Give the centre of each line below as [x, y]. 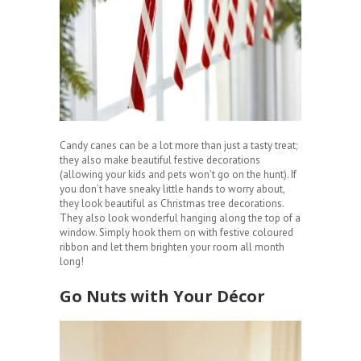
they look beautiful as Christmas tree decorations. [172, 204]
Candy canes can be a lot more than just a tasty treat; [178, 146]
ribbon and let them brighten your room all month [172, 247]
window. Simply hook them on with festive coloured [176, 233]
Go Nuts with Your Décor [162, 297]
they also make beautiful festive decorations [160, 160]
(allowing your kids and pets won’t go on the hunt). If [178, 175]
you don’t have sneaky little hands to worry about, [172, 189]
